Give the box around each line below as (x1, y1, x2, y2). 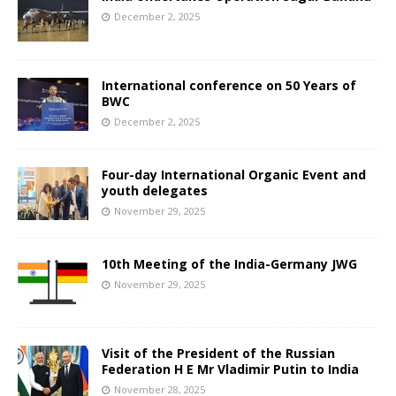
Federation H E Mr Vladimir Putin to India (102, 360, 359, 377)
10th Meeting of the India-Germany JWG (102, 255, 357, 272)
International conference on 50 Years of (102, 76, 356, 94)
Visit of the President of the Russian (102, 344, 335, 362)
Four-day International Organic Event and (102, 165, 366, 183)
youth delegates (102, 181, 208, 199)
